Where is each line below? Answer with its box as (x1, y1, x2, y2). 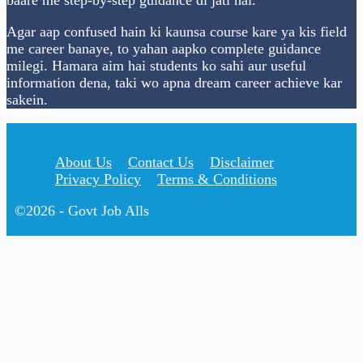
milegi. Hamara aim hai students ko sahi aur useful (6, 57, 306, 74)
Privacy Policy (55, 170, 141, 187)
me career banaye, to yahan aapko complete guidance (6, 40, 321, 57)
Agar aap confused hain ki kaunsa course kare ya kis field (6, 23, 347, 40)
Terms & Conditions (157, 170, 277, 187)
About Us (55, 153, 112, 170)
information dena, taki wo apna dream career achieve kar (6, 74, 342, 91)
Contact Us (128, 153, 194, 170)
